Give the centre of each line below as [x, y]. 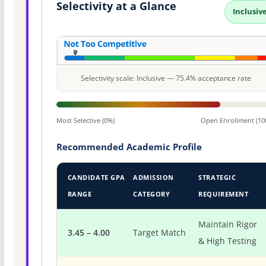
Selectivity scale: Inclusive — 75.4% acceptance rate [166, 78]
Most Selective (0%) [85, 120]
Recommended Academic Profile [129, 147]
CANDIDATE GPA [96, 177]
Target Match [160, 232]
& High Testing [228, 241]
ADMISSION [153, 177]
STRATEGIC [217, 177]
